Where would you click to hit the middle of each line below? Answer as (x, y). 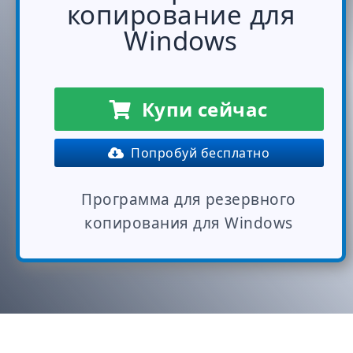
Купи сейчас (199, 109)
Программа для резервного (189, 199)
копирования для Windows (189, 223)
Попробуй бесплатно (197, 153)
